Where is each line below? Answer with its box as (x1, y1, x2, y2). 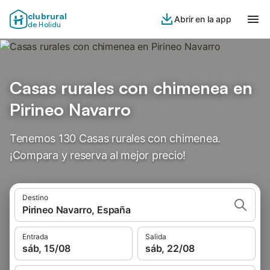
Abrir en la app (174, 14, 231, 24)
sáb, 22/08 (145, 242, 195, 254)
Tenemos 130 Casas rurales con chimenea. (10, 132, 221, 145)
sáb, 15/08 (22, 242, 71, 254)
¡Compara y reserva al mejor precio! (10, 149, 186, 162)
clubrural (28, 11, 67, 21)
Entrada (22, 232, 48, 241)
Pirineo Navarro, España (22, 204, 131, 216)
